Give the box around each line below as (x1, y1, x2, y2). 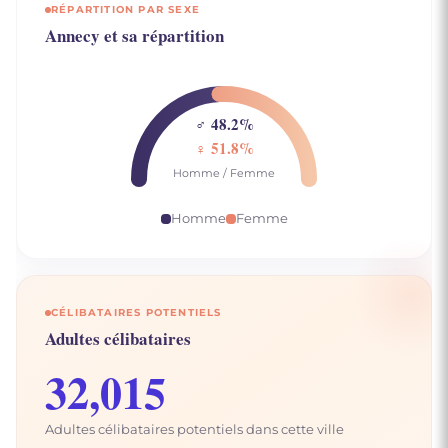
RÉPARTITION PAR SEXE (51, 3, 200, 16)
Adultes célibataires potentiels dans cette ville (45, 421, 344, 437)
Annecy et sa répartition (45, 23, 224, 48)
